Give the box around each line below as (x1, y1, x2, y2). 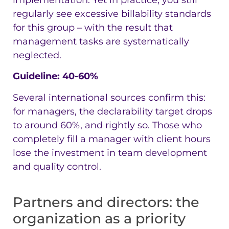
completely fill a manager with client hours (13, 133, 211, 145)
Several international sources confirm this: (13, 91, 205, 103)
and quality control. (13, 161, 101, 172)
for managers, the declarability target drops (13, 105, 212, 117)
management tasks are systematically (13, 35, 189, 47)
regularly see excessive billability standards (13, 8, 211, 19)
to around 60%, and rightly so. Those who (13, 119, 202, 131)
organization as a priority (13, 210, 186, 227)
